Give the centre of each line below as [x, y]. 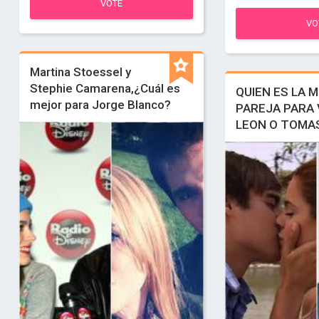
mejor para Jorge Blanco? [100, 105]
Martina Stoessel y [80, 72]
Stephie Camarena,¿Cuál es [105, 88]
